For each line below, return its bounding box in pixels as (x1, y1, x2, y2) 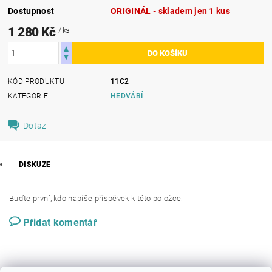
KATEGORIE (8, 91, 48, 100)
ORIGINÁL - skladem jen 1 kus (110, 5, 231, 16)
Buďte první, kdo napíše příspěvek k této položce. (9, 194, 183, 203)
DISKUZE (19, 160, 51, 169)
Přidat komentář (23, 217, 98, 228)
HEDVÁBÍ (110, 91, 143, 100)
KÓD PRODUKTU (8, 76, 64, 86)
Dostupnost (8, 5, 55, 16)
